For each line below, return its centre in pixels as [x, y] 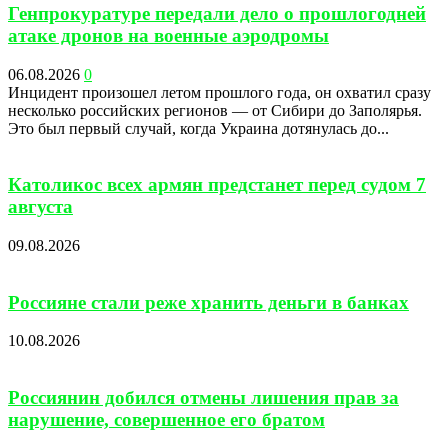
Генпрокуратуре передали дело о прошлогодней [217, 13]
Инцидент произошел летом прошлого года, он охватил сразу [219, 92]
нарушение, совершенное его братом [166, 420]
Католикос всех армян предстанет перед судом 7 [217, 185]
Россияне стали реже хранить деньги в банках [208, 302]
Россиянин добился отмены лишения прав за [203, 398]
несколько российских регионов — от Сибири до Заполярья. [215, 110]
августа [40, 207]
